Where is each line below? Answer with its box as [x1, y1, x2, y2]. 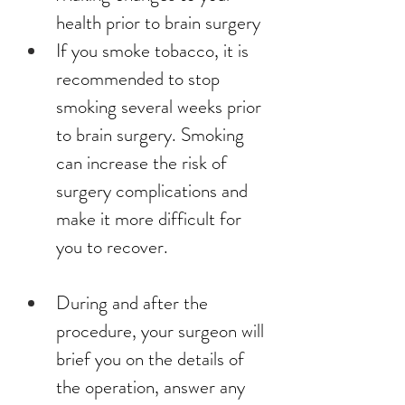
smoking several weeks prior [56, 93, 266, 120]
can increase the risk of [56, 149, 231, 176]
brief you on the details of [56, 345, 249, 372]
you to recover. [56, 233, 168, 260]
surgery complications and [56, 177, 252, 204]
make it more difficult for [56, 205, 246, 232]
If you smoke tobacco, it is [56, 37, 253, 64]
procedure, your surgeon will [56, 317, 268, 344]
